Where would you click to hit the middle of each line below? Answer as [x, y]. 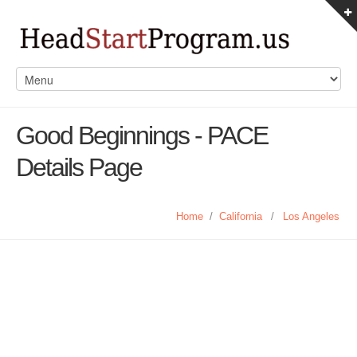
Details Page [79, 167]
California [241, 216]
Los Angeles [311, 216]
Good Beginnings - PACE [142, 135]
